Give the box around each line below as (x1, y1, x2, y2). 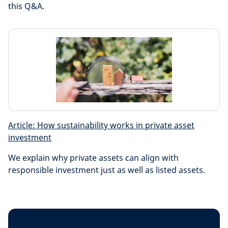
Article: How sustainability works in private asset (8, 120, 194, 131)
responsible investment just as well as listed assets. (8, 164, 205, 176)
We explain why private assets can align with (8, 152, 179, 163)
